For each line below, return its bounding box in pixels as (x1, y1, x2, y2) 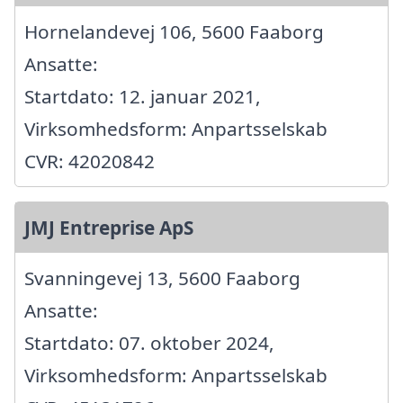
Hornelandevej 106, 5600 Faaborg (24, 19, 324, 45)
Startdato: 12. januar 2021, (24, 84, 261, 110)
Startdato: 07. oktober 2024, (24, 330, 274, 356)
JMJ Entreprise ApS (24, 215, 193, 241)
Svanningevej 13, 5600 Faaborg (24, 265, 300, 291)
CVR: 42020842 (24, 148, 155, 175)
